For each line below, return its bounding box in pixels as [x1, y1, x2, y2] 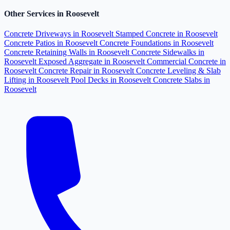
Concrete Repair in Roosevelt [39, 66, 136, 75]
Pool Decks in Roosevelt [71, 75, 153, 85]
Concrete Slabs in [153, 75, 210, 85]
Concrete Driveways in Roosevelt [4, 29, 116, 39]
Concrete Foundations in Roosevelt [100, 39, 214, 48]
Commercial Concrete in [147, 57, 226, 66]
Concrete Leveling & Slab [136, 66, 221, 75]
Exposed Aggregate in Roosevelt [39, 57, 147, 66]
